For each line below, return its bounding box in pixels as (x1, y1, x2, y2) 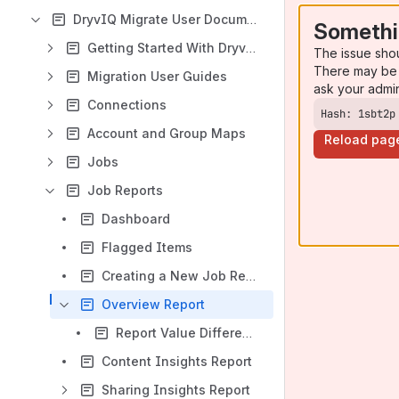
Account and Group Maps (87, 126, 246, 141)
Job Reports (87, 183, 163, 198)
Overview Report (102, 297, 205, 312)
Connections (87, 97, 167, 112)
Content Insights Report (102, 354, 252, 369)
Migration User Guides (87, 69, 227, 84)
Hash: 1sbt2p (321, 106, 395, 121)
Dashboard (102, 211, 170, 226)
